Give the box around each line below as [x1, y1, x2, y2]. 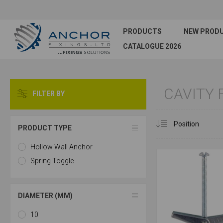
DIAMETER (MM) [18, 192, 73, 200]
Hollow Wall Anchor [30, 143, 93, 151]
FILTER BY [32, 90, 65, 98]
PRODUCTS [123, 27, 162, 35]
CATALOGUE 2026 [123, 42, 181, 50]
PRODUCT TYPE [18, 124, 72, 132]
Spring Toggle [30, 157, 74, 165]
